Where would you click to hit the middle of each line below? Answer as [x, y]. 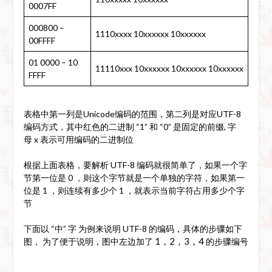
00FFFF [42, 40]
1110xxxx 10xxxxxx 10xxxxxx [150, 33]
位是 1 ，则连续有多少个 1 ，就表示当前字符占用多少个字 [134, 190]
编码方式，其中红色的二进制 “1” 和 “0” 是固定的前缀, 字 [130, 126]
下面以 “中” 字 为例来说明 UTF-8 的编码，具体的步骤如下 [133, 228]
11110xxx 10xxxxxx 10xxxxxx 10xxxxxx [169, 68]
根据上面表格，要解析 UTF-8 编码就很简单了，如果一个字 [135, 165]
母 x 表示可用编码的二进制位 [78, 139]
